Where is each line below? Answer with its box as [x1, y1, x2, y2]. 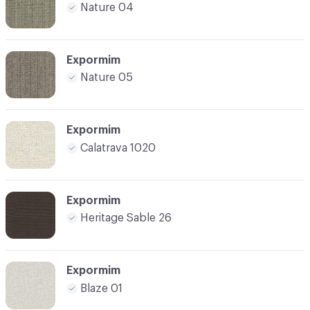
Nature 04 [80, 1, 134, 13]
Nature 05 [80, 72, 133, 84]
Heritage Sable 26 [80, 212, 172, 224]
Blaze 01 [80, 282, 122, 294]
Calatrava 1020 [80, 142, 156, 154]
